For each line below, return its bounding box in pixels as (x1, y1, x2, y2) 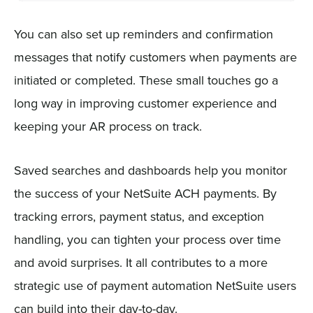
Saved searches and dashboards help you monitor (13, 161, 287, 180)
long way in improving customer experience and (13, 94, 277, 112)
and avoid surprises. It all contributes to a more (13, 254, 268, 272)
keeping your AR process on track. (13, 117, 202, 136)
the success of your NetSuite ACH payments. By (13, 184, 277, 203)
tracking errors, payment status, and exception (13, 208, 264, 226)
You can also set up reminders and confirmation (13, 25, 273, 43)
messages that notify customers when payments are (13, 48, 297, 66)
